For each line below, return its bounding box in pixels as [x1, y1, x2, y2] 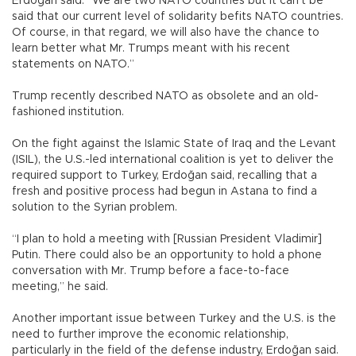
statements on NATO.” [12, 58, 137, 70]
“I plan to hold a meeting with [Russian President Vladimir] [12, 233, 322, 245]
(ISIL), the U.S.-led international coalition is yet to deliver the [12, 153, 334, 165]
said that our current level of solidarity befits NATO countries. [12, 10, 343, 22]
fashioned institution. [12, 106, 127, 118]
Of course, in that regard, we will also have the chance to [12, 26, 319, 38]
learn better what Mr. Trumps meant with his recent [12, 42, 290, 54]
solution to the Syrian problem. [12, 201, 184, 213]
